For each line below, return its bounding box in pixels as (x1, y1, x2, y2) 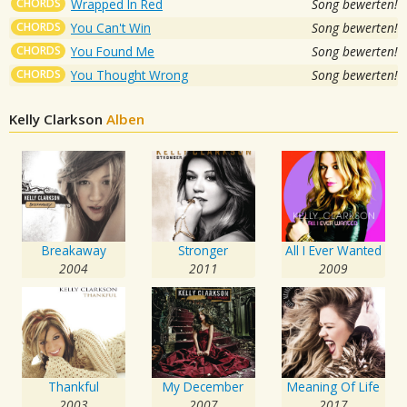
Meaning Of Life (286, 377, 380, 395)
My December (163, 377, 244, 395)
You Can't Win (71, 18, 151, 36)
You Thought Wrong (71, 65, 188, 84)
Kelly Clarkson (9, 109, 106, 128)
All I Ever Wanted (284, 241, 382, 259)
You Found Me (71, 42, 154, 60)
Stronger (178, 241, 229, 259)
